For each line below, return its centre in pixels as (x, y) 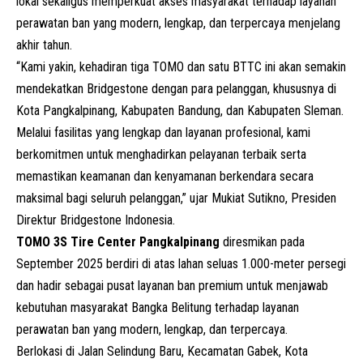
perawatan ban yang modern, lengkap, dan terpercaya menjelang (178, 23)
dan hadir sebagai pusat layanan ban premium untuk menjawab (172, 285)
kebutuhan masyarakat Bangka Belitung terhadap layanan (158, 307)
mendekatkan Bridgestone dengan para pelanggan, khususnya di (176, 88)
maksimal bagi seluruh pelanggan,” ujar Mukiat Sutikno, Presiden (176, 198)
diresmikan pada (262, 241)
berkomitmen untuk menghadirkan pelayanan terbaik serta (161, 154)
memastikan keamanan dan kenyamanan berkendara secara (165, 176)
